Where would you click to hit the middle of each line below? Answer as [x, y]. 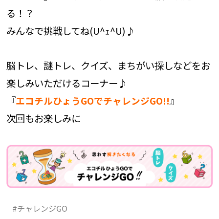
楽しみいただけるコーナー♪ [66, 83]
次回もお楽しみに [43, 118]
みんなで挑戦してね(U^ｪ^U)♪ [70, 30]
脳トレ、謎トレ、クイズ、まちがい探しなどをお [108, 66]
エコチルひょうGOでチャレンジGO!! [92, 101]
